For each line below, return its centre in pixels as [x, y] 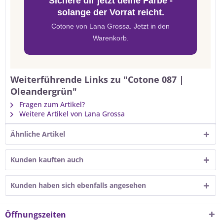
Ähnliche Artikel [38, 134]
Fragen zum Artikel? [51, 104]
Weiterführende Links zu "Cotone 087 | [97, 79]
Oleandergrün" [44, 91]
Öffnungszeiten [36, 215]
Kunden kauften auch [47, 160]
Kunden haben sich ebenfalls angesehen [78, 185]
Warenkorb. [110, 38]
